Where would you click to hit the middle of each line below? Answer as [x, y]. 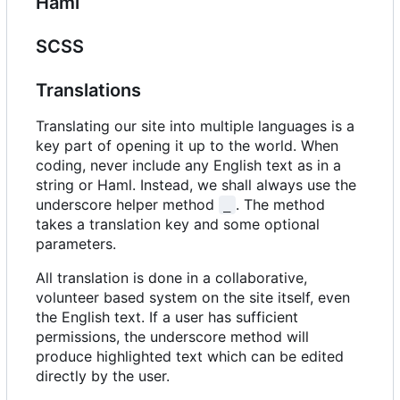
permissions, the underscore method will [172, 336]
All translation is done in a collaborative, [171, 277]
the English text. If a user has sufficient [167, 317]
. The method [282, 204]
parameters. [76, 243]
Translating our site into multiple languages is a [195, 125]
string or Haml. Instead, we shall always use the [196, 184]
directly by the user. [103, 375]
